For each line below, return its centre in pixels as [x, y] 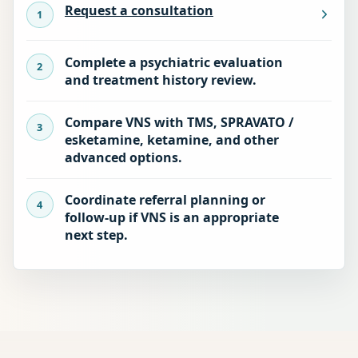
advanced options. [123, 157]
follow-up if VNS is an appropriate [171, 218]
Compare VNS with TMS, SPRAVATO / [179, 122]
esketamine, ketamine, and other [171, 139]
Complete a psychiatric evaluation [173, 62]
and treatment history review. [160, 80]
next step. [96, 235]
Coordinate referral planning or [165, 200]
